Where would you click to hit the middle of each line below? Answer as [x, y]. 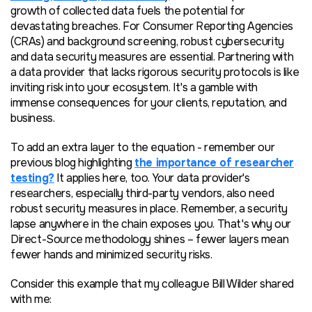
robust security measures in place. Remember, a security [149, 208]
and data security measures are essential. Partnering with [152, 56]
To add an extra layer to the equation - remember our [143, 147]
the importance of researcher [214, 162]
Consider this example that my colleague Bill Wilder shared [152, 283]
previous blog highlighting [73, 162]
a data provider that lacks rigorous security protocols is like [155, 72]
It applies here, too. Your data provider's [152, 178]
